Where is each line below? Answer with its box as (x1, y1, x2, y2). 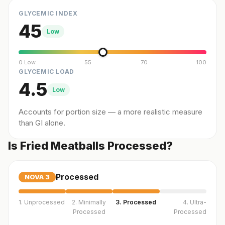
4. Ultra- (183, 198, 206, 206)
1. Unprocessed (19, 198, 65, 206)
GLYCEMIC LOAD (19, 68, 74, 75)
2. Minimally (72, 198, 106, 206)
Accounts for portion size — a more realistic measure (19, 107, 202, 117)
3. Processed (116, 198, 157, 206)
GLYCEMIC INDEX (19, 10, 78, 17)
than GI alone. (19, 118, 65, 128)
